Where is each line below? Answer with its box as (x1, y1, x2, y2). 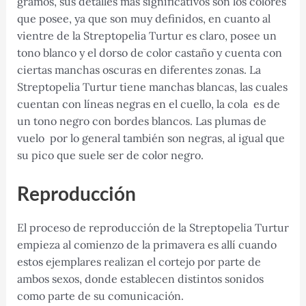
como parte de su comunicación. (16, 288, 184, 303)
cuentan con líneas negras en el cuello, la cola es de (16, 97, 280, 111)
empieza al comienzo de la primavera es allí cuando (16, 237, 277, 251)
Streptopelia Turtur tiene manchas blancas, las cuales (16, 80, 288, 94)
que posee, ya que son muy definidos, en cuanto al (16, 12, 273, 26)
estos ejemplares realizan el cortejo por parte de (16, 254, 261, 268)
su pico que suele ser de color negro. (16, 148, 204, 163)
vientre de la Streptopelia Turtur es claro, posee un (16, 29, 277, 43)
